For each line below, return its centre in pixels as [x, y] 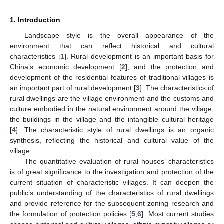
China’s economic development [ [66, 67]
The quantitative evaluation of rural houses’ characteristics [119, 161]
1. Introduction [35, 20]
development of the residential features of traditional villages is [112, 77]
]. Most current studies [178, 214]
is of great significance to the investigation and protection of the [112, 172]
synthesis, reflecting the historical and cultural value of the [112, 140]
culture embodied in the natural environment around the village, [112, 109]
